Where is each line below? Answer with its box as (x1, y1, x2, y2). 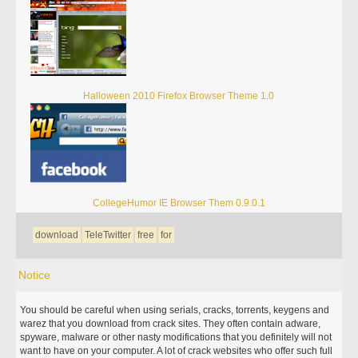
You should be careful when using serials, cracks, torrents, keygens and (20, 304, 330, 316)
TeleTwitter (85, 229, 132, 241)
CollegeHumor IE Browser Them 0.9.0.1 (92, 197, 265, 209)
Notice (18, 268, 51, 281)
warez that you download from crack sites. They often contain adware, (20, 318, 321, 329)
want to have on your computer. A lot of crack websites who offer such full (20, 345, 333, 356)
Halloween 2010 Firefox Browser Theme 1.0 (83, 90, 275, 101)
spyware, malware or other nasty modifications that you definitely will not (20, 332, 332, 343)
